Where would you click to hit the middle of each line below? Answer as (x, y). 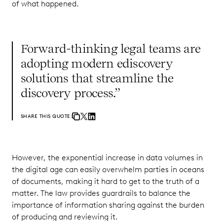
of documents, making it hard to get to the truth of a (106, 181)
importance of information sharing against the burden (108, 205)
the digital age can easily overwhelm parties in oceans (108, 169)
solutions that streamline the (97, 78)
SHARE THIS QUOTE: (46, 116)
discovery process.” (72, 93)
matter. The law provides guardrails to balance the (101, 193)
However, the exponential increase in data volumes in (107, 157)
